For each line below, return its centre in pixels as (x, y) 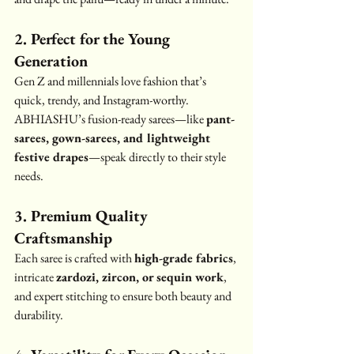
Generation (51, 60)
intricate (35, 277)
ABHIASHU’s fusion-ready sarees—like (110, 119)
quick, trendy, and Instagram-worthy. (103, 100)
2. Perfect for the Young (94, 38)
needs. (29, 175)
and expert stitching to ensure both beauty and (124, 296)
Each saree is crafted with (74, 258)
